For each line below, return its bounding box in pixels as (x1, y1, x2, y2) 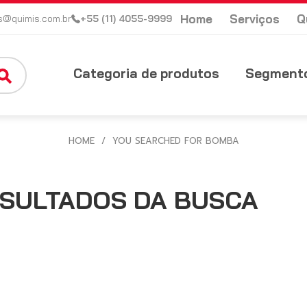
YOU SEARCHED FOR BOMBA (112, 134, 239, 147)
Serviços (230, 12, 280, 26)
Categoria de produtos (73, 64, 219, 82)
